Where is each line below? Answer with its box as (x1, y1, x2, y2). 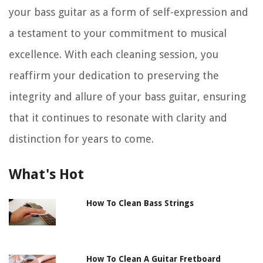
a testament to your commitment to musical (9, 27, 227, 40)
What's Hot (9, 166, 84, 183)
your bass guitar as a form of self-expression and (9, 6, 248, 19)
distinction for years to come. (9, 133, 154, 146)
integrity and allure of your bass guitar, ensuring (9, 90, 246, 103)
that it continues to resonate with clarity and (9, 112, 227, 124)
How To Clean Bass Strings (86, 198, 194, 208)
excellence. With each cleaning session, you (9, 48, 218, 61)
